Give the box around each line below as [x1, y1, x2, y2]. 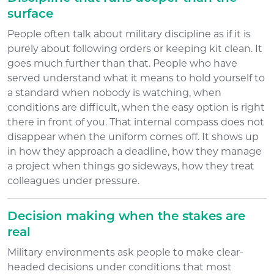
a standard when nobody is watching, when [7, 86, 221, 98]
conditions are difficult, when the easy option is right [7, 101, 265, 113]
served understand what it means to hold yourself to [7, 72, 265, 84]
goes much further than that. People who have [7, 57, 237, 69]
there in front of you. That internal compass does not [7, 116, 264, 128]
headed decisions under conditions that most [7, 261, 232, 273]
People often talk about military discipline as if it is [7, 28, 251, 40]
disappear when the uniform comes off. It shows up [7, 130, 259, 143]
